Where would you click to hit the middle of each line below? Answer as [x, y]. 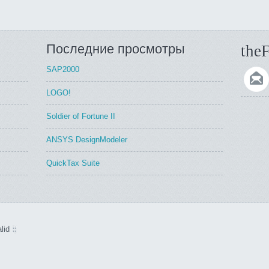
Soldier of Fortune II [81, 116]
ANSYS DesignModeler [87, 140]
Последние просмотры [116, 49]
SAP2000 [63, 69]
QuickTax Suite [73, 163]
